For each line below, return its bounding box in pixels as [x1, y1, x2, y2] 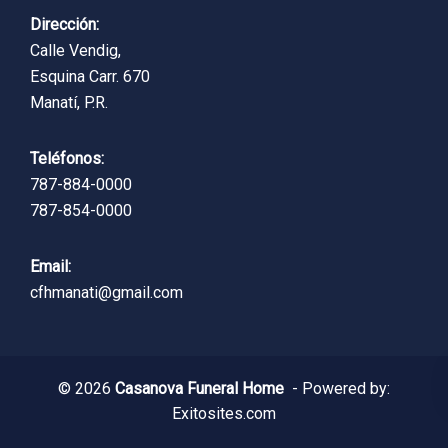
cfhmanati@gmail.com [30, 282, 183, 302]
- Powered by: [288, 378, 390, 398]
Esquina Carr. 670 [30, 66, 150, 86]
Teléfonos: [30, 148, 104, 168]
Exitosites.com [172, 403, 276, 423]
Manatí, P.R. [30, 92, 108, 112]
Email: [30, 256, 71, 276]
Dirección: [30, 14, 99, 34]
